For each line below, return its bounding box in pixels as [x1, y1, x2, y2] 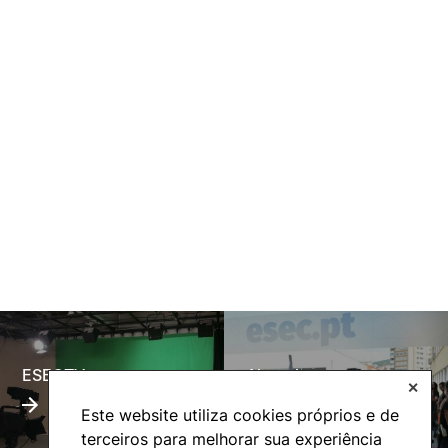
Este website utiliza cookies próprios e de [81, 404, 399, 425]
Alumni [246, 365, 300, 386]
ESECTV [22, 365, 86, 386]
